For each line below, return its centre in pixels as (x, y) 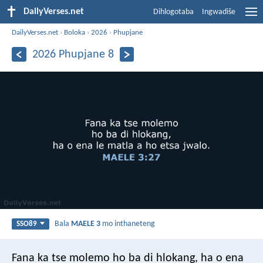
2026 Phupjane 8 (73, 54)
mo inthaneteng (128, 224)
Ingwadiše (219, 12)
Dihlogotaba (173, 12)
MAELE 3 (86, 224)
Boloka (75, 32)
